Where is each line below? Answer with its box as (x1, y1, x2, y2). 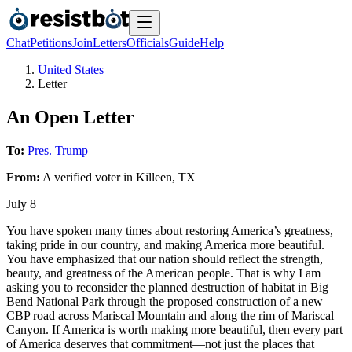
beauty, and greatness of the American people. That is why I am (6, 266, 321, 280)
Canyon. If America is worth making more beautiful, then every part (6, 322, 343, 336)
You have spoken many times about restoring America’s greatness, (6, 223, 333, 237)
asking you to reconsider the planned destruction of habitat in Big (6, 280, 328, 294)
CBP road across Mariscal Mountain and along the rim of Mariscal (6, 308, 334, 322)
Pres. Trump (27, 143, 88, 157)
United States (38, 63, 104, 76)
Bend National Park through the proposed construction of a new (6, 294, 323, 308)
